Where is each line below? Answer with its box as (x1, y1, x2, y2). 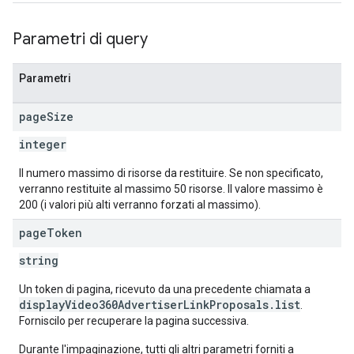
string (19, 253, 58, 268)
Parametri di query (13, 29, 148, 49)
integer (19, 137, 66, 152)
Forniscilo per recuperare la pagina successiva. (19, 314, 249, 327)
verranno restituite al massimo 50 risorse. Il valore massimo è (19, 183, 323, 195)
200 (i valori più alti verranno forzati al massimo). (19, 198, 261, 211)
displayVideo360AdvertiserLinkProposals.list (19, 297, 300, 312)
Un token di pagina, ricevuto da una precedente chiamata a (19, 283, 311, 296)
